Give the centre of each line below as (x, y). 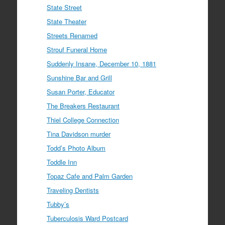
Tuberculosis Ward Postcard (88, 218)
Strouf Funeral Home (77, 50)
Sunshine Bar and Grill (80, 78)
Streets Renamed (72, 36)
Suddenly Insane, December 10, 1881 (102, 64)
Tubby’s (58, 204)
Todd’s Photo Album (76, 148)
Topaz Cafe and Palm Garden (90, 176)
